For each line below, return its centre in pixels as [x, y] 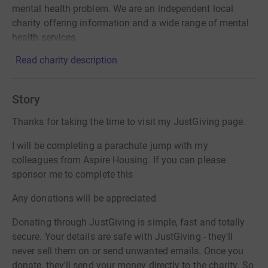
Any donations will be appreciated [84, 198]
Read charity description [66, 60]
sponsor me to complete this [73, 174]
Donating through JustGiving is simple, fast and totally [129, 222]
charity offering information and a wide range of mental [131, 23]
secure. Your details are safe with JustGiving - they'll [123, 237]
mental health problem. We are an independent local [123, 9]
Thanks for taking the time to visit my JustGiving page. [129, 122]
